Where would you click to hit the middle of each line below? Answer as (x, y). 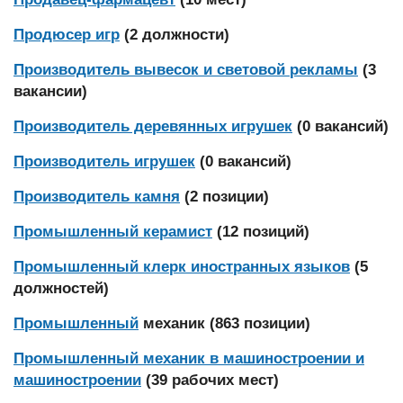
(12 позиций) (263, 232)
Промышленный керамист (113, 232)
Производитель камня (97, 197)
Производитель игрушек (104, 161)
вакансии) (50, 91)
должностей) (61, 288)
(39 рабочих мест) (212, 380)
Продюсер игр (67, 35)
